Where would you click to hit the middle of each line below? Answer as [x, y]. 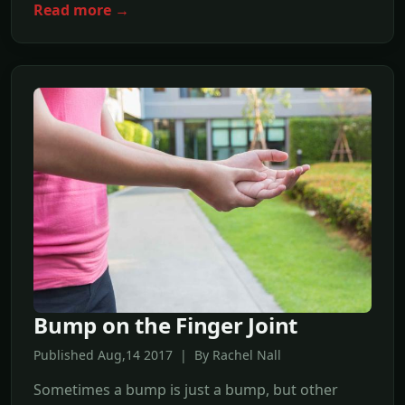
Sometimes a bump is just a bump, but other [186, 389]
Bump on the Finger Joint [166, 325]
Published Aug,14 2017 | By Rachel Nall [157, 354]
